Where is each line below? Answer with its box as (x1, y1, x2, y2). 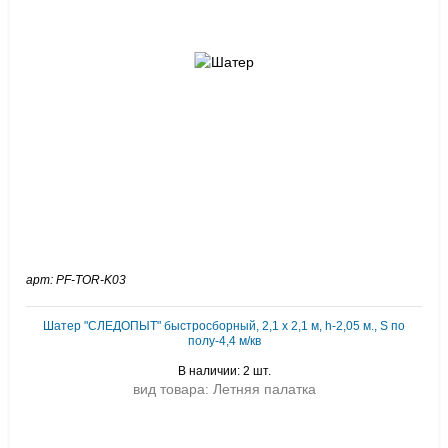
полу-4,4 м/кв (187, 334, 261, 348)
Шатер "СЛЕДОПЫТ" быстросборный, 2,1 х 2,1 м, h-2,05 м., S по (43, 319, 405, 333)
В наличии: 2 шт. (177, 364, 271, 378)
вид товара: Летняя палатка (132, 381, 316, 397)
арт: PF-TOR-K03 (26, 273, 126, 287)
